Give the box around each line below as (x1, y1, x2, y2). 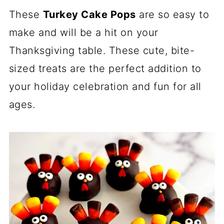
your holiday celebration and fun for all (8, 80, 201, 92)
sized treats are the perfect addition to (8, 62, 201, 74)
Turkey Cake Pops (42, 8, 136, 20)
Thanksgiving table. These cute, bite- (8, 44, 195, 56)
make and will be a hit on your (8, 26, 158, 38)
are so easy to (135, 8, 209, 20)
